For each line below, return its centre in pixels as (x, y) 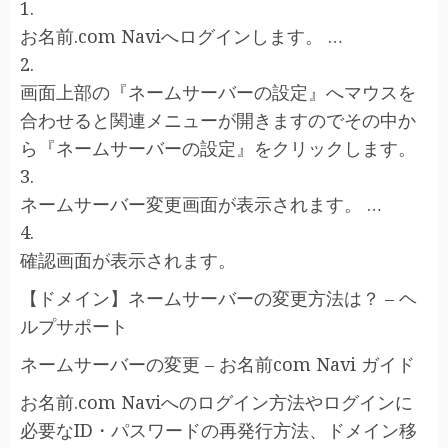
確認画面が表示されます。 (128, 260)
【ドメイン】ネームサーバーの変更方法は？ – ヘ (218, 298)
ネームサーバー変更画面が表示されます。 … (201, 204)
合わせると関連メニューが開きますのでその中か (218, 120)
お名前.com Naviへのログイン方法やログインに (216, 402)
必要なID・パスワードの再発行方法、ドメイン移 (218, 430)
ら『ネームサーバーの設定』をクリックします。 (218, 148)
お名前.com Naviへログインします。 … (181, 36)
